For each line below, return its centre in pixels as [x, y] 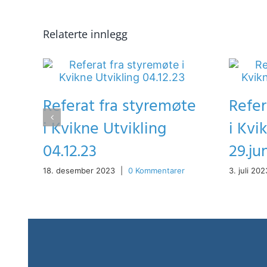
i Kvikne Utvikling [105, 129]
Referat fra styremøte [119, 106]
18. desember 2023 [79, 171]
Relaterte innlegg [85, 34]
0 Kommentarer [156, 171]
